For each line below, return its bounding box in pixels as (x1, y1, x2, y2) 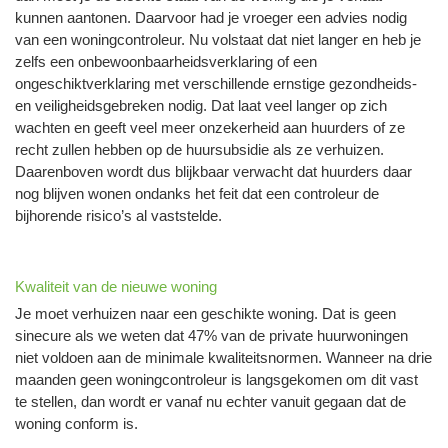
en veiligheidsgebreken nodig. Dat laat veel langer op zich (15, 97, 387, 114)
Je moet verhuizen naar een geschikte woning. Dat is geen (15, 304, 396, 322)
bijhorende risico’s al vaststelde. (15, 207, 222, 224)
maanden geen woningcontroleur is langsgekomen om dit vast (15, 370, 418, 388)
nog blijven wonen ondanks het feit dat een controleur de (15, 185, 379, 202)
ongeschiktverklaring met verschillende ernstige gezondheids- (15, 75, 417, 92)
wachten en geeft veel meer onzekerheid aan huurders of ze (15, 119, 405, 136)
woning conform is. (15, 414, 138, 432)
